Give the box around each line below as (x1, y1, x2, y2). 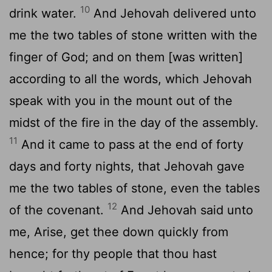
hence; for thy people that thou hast (9, 246, 217, 261)
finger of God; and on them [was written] (9, 49, 243, 64)
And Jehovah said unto (117, 202, 253, 217)
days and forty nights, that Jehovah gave (9, 158, 245, 174)
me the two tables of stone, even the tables (9, 180, 260, 195)
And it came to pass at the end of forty (18, 137, 243, 152)
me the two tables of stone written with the (9, 27, 257, 42)
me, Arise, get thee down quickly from (9, 224, 228, 239)
